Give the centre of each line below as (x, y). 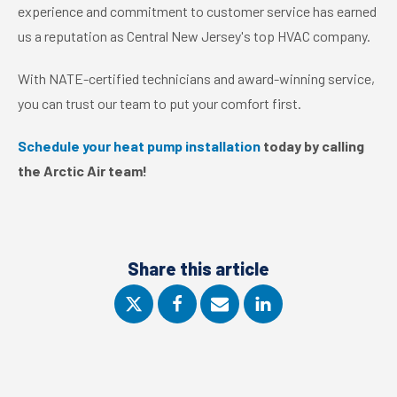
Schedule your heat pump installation (139, 146)
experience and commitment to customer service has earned (197, 11)
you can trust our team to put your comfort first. (160, 103)
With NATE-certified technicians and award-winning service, (196, 78)
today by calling (312, 146)
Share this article (198, 269)
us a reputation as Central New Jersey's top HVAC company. (194, 36)
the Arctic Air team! (82, 171)
